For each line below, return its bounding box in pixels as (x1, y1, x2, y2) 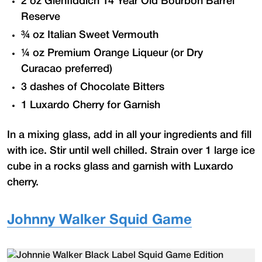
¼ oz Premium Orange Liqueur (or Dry (21, 48, 203, 58)
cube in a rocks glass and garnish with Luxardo (7, 161, 233, 171)
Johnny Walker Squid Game (7, 213, 192, 227)
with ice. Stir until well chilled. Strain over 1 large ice (7, 146, 255, 156)
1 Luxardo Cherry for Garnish (21, 100, 160, 110)
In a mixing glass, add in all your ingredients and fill (7, 130, 251, 140)
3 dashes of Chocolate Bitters (21, 82, 164, 92)
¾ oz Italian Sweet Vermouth (21, 30, 158, 40)
